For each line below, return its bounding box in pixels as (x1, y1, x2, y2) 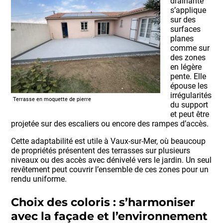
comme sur (170, 43, 210, 53)
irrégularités (170, 91, 212, 101)
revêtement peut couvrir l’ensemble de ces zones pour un (11, 165, 209, 175)
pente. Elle (170, 72, 207, 82)
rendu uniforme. (11, 174, 67, 184)
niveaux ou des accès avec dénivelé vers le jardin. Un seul (11, 155, 212, 165)
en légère (170, 62, 202, 72)
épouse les (170, 81, 208, 91)
